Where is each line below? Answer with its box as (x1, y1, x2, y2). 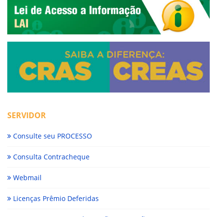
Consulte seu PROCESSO (11, 131, 92, 140)
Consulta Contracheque (11, 152, 90, 161)
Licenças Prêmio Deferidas (11, 193, 99, 203)
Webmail (11, 172, 42, 182)
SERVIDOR (7, 109, 46, 121)
